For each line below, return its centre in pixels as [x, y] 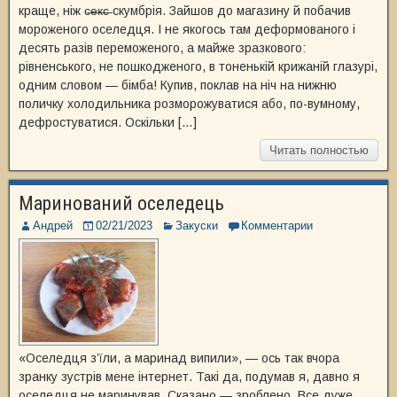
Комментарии [277, 226]
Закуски [197, 226]
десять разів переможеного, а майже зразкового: [162, 48]
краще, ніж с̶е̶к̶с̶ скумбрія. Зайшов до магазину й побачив [185, 11]
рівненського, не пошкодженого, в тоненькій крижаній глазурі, [198, 66]
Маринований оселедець [121, 203]
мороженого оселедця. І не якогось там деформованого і [187, 29]
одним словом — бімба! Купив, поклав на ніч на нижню [178, 85]
